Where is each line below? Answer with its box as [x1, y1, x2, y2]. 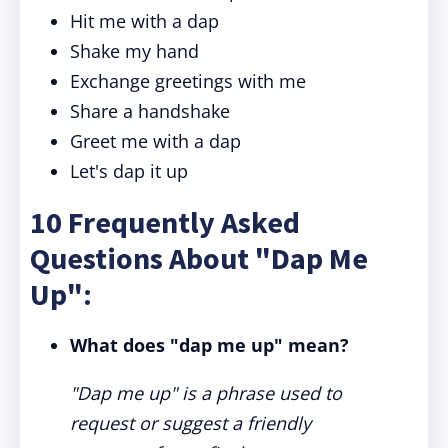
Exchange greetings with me [70, 69, 306, 93]
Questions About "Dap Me [30, 239, 368, 277]
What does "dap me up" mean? [70, 333, 349, 357]
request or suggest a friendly [70, 411, 311, 435]
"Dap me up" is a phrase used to [70, 381, 342, 405]
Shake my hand [70, 39, 199, 63]
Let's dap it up [70, 159, 188, 183]
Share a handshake [70, 99, 230, 123]
